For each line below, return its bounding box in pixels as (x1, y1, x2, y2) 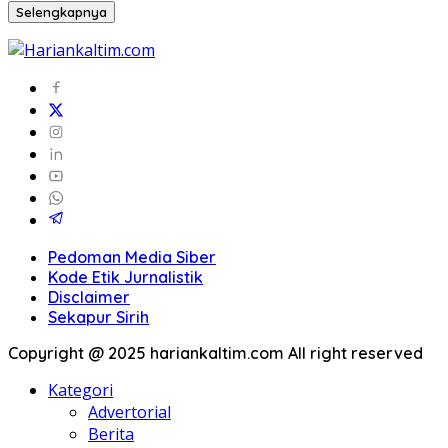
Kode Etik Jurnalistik (48, 266, 203, 287)
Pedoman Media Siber (48, 246, 216, 267)
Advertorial (88, 400, 171, 423)
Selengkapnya (16, 3, 107, 20)
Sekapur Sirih (48, 306, 149, 327)
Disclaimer (48, 286, 130, 307)
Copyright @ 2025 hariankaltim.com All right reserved (8, 342, 423, 363)
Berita (88, 422, 134, 445)
